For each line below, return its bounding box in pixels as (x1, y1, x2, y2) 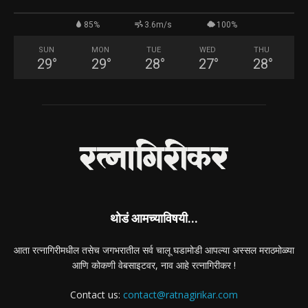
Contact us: (70, 288, 123, 302)
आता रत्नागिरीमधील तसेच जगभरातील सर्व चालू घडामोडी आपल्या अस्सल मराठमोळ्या (14, 243, 294, 257)
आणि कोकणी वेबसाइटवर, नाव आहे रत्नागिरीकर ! (72, 258, 236, 272)
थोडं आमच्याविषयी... (110, 211, 198, 226)
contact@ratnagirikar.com (123, 288, 238, 302)
